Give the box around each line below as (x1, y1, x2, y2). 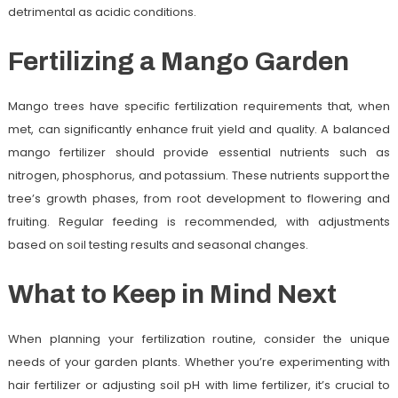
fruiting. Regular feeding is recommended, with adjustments (7, 212, 391, 230)
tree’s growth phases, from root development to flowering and (7, 189, 391, 207)
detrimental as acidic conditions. (7, 3, 196, 20)
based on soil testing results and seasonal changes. (7, 235, 308, 253)
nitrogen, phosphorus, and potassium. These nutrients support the (7, 166, 391, 184)
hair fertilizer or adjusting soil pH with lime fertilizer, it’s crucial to (7, 376, 391, 394)
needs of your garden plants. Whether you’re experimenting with (7, 353, 391, 370)
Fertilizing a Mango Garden (7, 46, 349, 76)
